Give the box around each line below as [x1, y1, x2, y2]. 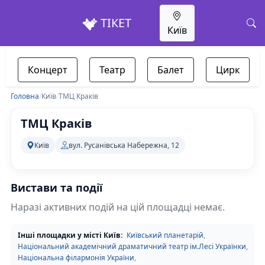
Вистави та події [11, 180, 102, 195]
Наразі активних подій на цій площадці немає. [11, 201, 225, 214]
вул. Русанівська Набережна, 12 [69, 140, 179, 150]
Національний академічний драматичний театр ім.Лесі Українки [18, 241, 246, 251]
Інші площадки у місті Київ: [18, 230, 122, 240]
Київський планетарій [127, 230, 203, 240]
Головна [11, 91, 39, 101]
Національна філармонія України [18, 253, 134, 263]
